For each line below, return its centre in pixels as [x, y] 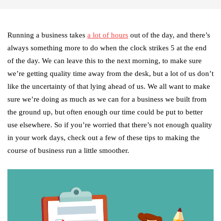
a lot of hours [108, 35]
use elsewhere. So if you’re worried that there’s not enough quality [110, 125]
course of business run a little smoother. [68, 151]
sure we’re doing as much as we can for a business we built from [107, 99]
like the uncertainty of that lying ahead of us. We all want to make [109, 87]
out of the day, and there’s [169, 35]
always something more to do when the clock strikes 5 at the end [107, 48]
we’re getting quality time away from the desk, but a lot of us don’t [110, 74]
